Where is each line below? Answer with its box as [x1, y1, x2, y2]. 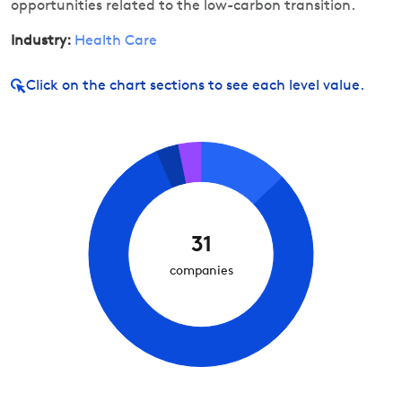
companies [169, 265, 233, 278]
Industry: [11, 34, 71, 48]
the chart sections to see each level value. [83, 79, 364, 93]
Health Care [74, 34, 157, 48]
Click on [26, 79, 79, 93]
